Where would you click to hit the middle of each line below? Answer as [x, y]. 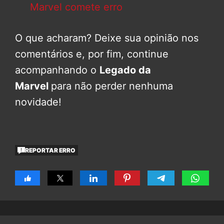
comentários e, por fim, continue [92, 54]
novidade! [38, 102]
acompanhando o [57, 70]
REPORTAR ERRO [50, 150]
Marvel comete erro [76, 7]
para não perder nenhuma [112, 86]
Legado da [125, 70]
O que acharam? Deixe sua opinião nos [107, 38]
